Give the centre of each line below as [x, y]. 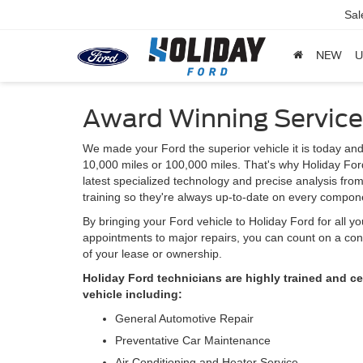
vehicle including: [132, 294]
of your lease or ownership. [152, 254]
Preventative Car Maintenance [193, 340]
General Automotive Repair [184, 318]
